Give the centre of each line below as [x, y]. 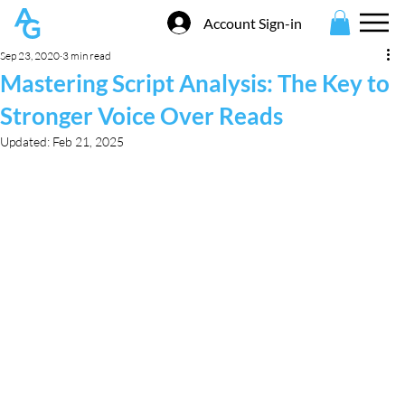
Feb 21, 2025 [88, 141]
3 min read [87, 56]
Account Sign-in [253, 23]
